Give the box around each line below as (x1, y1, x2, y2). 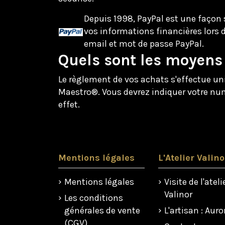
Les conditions (64, 192, 123, 203)
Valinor (164, 188, 193, 200)
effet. (58, 99, 82, 110)
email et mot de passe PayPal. (83, 38, 204, 50)
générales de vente (64, 204, 140, 216)
